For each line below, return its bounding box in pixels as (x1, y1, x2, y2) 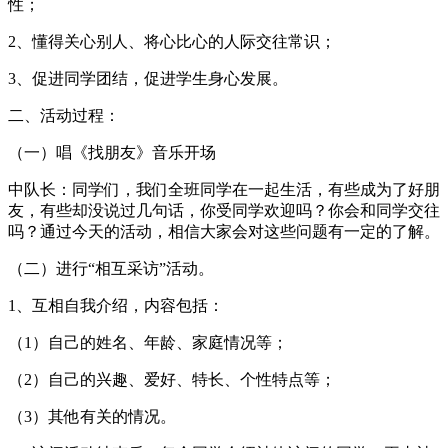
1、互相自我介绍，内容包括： (8, 296, 224, 314)
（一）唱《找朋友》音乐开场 (8, 143, 216, 161)
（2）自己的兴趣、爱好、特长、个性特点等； (8, 370, 336, 388)
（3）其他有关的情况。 (8, 407, 176, 425)
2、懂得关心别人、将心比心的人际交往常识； (8, 32, 336, 50)
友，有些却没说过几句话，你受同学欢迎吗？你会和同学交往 (8, 201, 440, 219)
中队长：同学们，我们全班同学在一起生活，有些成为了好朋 (8, 180, 440, 198)
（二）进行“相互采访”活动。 (8, 259, 214, 277)
